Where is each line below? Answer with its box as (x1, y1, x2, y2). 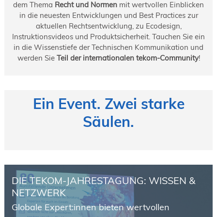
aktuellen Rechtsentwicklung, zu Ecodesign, (35, 21, 182, 31)
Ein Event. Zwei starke (32, 94, 185, 113)
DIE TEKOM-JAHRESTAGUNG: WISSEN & (11, 174, 195, 187)
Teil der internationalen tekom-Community (56, 53, 199, 63)
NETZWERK (11, 186, 66, 199)
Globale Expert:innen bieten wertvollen (11, 201, 170, 213)
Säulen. (83, 112, 134, 131)
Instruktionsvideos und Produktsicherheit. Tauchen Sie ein (12, 32, 205, 42)
